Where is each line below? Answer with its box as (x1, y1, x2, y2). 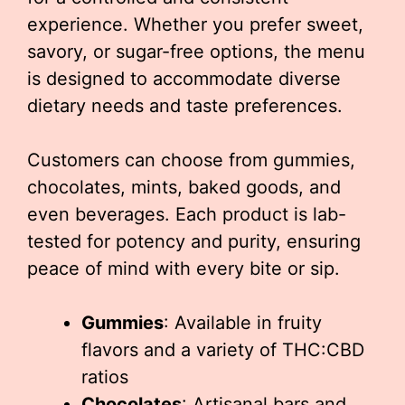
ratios (81, 365, 128, 388)
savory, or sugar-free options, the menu (27, 40, 365, 62)
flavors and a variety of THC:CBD (81, 338, 364, 361)
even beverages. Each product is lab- (27, 202, 346, 225)
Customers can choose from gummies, (27, 148, 355, 171)
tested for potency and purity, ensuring (27, 230, 361, 252)
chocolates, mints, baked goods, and (27, 175, 341, 198)
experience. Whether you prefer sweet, (27, 13, 363, 35)
